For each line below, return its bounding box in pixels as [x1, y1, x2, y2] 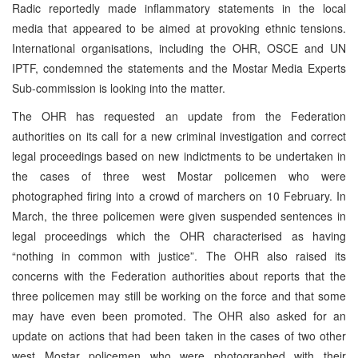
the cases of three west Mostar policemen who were [12, 167, 346, 184]
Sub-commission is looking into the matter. [12, 79, 225, 96]
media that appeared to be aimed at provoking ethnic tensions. [12, 19, 346, 36]
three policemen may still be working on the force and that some [12, 287, 346, 304]
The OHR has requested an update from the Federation [12, 107, 346, 124]
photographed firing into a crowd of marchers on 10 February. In [12, 187, 346, 204]
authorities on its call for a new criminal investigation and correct [12, 127, 346, 144]
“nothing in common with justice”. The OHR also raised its [12, 247, 346, 264]
